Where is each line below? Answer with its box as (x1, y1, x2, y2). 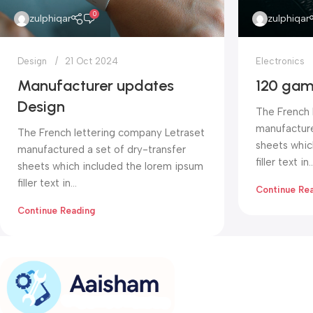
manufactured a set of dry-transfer (17, 143, 186, 156)
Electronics (256, 55, 305, 66)
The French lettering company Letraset (17, 126, 205, 139)
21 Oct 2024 (65, 55, 118, 66)
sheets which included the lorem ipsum (17, 159, 203, 173)
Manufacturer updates (17, 75, 174, 95)
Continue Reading (17, 205, 95, 216)
